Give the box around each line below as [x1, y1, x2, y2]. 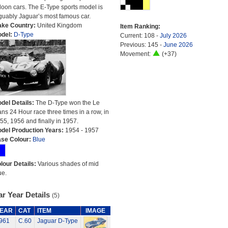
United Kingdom [37, 22, 82, 29]
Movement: [120, 50, 152, 58]
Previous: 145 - [120, 41, 163, 48]
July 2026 [159, 32, 187, 39]
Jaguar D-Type [37, 217, 78, 224]
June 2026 [163, 41, 193, 48]
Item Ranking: [120, 23, 160, 30]
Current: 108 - [120, 32, 160, 39]
